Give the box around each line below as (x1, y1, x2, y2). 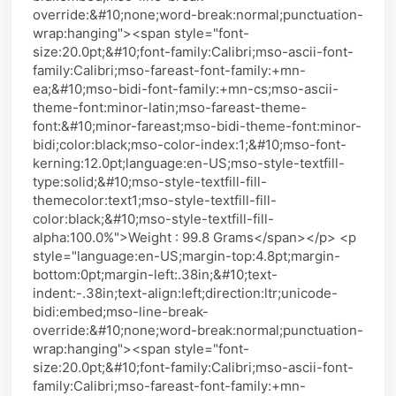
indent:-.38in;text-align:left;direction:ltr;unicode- (33, 284, 338, 301)
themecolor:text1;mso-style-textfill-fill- (33, 191, 277, 209)
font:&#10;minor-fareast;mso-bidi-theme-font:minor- (33, 117, 362, 134)
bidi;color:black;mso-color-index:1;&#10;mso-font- (33, 135, 346, 153)
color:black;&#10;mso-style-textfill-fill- (33, 209, 274, 227)
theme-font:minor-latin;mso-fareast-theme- (33, 98, 307, 116)
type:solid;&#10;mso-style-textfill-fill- (33, 172, 267, 190)
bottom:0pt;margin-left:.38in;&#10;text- (33, 265, 278, 283)
